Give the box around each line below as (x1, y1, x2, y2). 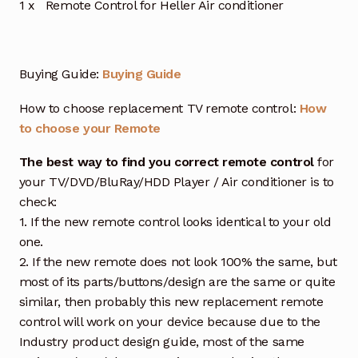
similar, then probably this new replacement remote (18, 294, 324, 310)
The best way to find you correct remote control (18, 154, 314, 170)
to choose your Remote (18, 120, 161, 136)
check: (18, 194, 57, 210)
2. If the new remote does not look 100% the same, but (18, 254, 337, 270)
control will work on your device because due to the (18, 314, 320, 330)
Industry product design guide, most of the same (18, 334, 304, 350)
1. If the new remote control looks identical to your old (18, 214, 332, 230)
